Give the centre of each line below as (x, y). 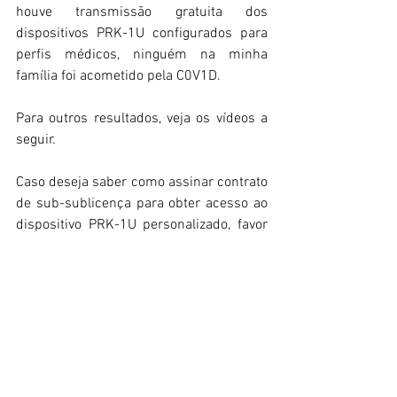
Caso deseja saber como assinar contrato (142, 182)
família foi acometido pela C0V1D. (118, 76)
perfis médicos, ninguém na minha (142, 54)
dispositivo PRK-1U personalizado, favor (142, 225)
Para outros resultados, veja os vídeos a (142, 118)
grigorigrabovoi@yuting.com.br (109, 267)
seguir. (36, 140)
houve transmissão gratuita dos (142, 12)
